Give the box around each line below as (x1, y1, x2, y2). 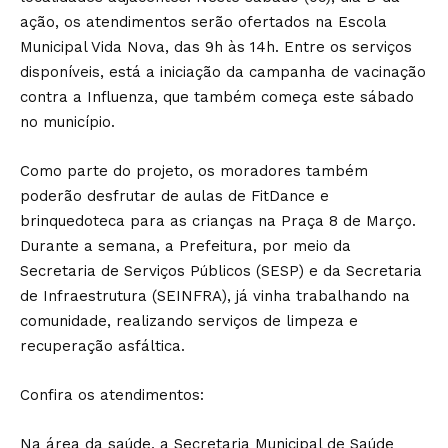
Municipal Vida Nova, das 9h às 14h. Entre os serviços (20, 37, 412, 56)
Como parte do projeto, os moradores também (20, 161, 368, 180)
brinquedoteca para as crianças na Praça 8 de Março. (20, 211, 416, 230)
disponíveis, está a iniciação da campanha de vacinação (20, 62, 426, 81)
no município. (20, 112, 120, 131)
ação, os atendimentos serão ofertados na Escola (20, 12, 387, 31)
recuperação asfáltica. (20, 336, 185, 355)
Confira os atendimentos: (20, 385, 209, 404)
